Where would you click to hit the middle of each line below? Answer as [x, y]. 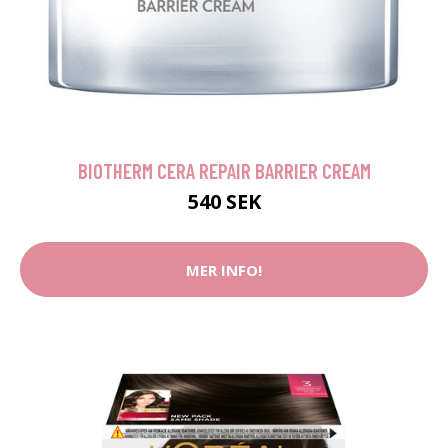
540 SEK [224, 201]
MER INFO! [224, 269]
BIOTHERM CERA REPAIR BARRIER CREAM [224, 170]
